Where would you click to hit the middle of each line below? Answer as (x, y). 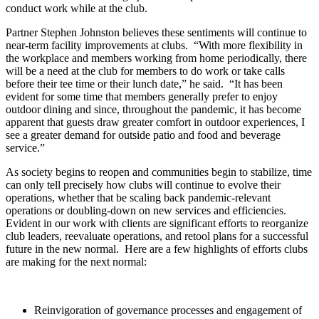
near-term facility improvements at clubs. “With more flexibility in (154, 45)
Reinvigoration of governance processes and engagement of (168, 310)
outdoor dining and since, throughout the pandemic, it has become (153, 109)
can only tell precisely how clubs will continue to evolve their (143, 184)
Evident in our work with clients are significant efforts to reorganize (157, 223)
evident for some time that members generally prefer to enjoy (142, 96)
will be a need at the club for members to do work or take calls (145, 70)
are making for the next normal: (76, 261)
